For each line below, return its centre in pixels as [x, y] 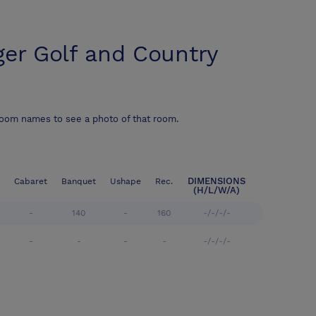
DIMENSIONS [217, 181]
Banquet [79, 182]
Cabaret [31, 182]
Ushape [126, 182]
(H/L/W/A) [217, 190]
